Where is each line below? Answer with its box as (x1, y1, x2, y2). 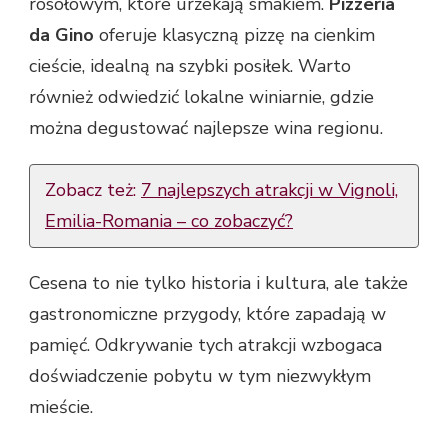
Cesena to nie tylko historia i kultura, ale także (29, 271, 408, 296)
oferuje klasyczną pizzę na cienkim (94, 23, 375, 48)
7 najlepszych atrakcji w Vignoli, (141, 178, 398, 203)
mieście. (29, 395, 93, 420)
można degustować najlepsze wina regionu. (29, 116, 383, 141)
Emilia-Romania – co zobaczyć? (45, 209, 293, 234)
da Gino (29, 23, 94, 48)
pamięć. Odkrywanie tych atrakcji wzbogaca (29, 333, 382, 358)
